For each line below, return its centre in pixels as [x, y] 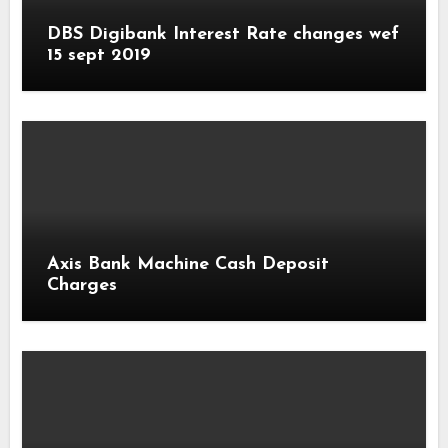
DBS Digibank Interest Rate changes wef [223, 35]
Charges [82, 286]
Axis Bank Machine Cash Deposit [188, 265]
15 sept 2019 [99, 56]
